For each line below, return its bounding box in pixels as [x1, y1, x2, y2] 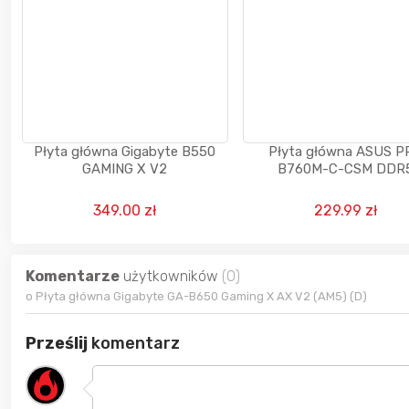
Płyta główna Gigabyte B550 [34, 143, 216, 161]
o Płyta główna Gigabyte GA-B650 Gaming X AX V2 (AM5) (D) [26, 289, 367, 304]
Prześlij [26, 333, 88, 354]
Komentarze [26, 267, 120, 286]
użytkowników [120, 267, 222, 286]
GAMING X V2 [82, 161, 168, 178]
